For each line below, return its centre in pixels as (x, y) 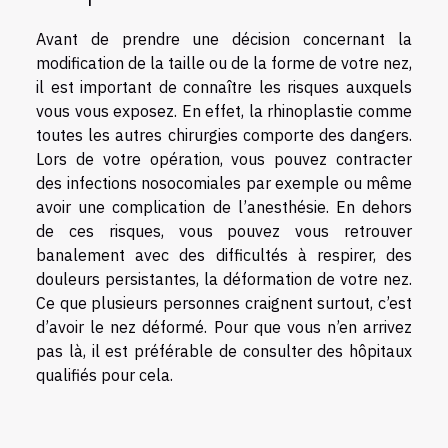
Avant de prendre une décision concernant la (224, 39)
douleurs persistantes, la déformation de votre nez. (224, 279)
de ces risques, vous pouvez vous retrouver (224, 231)
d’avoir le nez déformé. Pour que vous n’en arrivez (224, 327)
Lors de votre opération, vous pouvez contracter (224, 159)
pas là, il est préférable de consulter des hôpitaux (224, 351)
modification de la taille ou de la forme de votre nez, (224, 63)
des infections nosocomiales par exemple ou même (224, 183)
